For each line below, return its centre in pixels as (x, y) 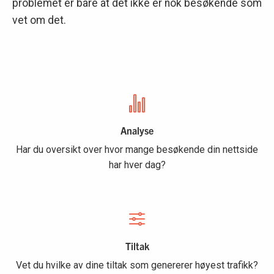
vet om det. (39, 20)
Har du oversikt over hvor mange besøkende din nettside (137, 149)
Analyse (137, 130)
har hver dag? (137, 165)
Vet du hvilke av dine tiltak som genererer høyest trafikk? (137, 265)
